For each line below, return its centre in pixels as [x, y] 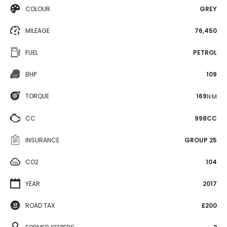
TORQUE [37, 96]
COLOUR [38, 9]
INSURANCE [42, 140]
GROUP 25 [201, 140]
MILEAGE [37, 31]
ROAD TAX [40, 205]
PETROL [205, 52]
